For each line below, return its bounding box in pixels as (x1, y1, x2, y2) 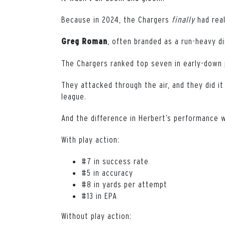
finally (172, 14, 195, 24)
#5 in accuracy (81, 167, 133, 177)
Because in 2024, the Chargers (61, 14, 172, 24)
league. (61, 91, 86, 101)
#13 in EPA (81, 190, 117, 200)
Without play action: (61, 210, 132, 220)
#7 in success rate (81, 156, 149, 166)
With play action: (61, 134, 120, 144)
